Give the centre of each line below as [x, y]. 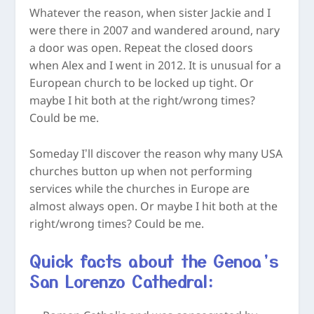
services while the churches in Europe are [140, 189]
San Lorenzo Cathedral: [122, 281]
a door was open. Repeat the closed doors [142, 49]
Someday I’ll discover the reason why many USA [156, 154]
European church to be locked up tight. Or [142, 84]
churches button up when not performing [141, 172]
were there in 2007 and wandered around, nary [155, 32]
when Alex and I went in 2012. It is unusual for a [156, 67]
